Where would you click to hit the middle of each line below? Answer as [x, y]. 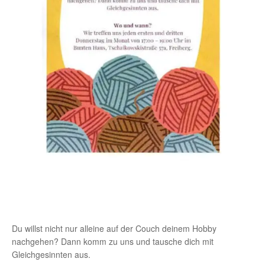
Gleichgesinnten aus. [51, 255]
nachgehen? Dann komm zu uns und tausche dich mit [113, 242]
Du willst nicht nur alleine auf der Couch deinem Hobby [114, 229]
